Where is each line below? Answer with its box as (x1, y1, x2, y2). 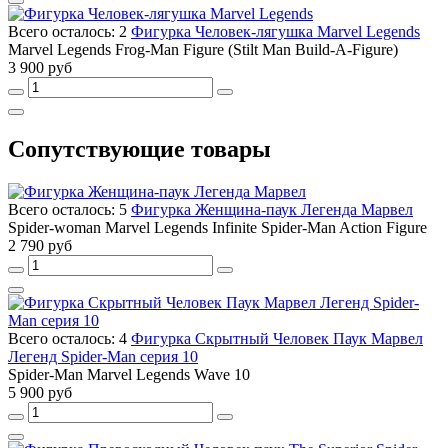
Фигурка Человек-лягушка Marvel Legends (131, 23, 420, 41)
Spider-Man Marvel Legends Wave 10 (8, 366, 250, 384)
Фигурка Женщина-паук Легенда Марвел (131, 201, 413, 219)
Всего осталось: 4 (8, 330, 131, 348)
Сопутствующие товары (8, 136, 271, 163)
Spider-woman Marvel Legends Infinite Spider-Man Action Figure (8, 219, 427, 237)
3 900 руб (8, 59, 72, 77)
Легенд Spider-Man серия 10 (8, 348, 198, 366)
